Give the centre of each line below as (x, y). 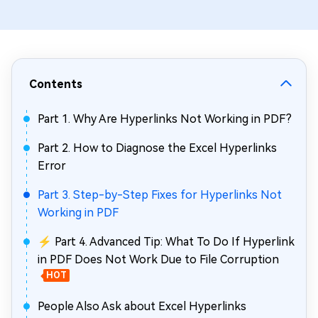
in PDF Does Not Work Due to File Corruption (158, 259)
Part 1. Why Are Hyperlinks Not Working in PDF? (165, 119)
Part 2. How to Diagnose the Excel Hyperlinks (157, 148)
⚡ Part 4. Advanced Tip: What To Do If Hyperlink (166, 242)
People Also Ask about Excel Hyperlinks (142, 306)
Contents (56, 84)
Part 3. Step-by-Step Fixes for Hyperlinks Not (160, 195)
